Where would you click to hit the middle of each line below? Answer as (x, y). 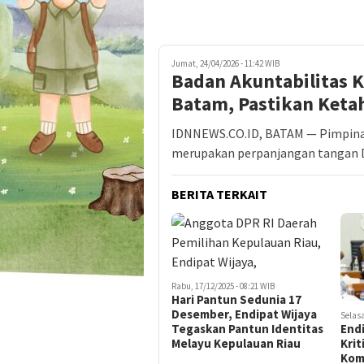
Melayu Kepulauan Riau (236, 344)
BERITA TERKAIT (219, 195)
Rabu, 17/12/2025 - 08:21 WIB (223, 286)
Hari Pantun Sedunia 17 (236, 300)
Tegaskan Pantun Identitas (247, 329)
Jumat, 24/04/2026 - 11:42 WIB (225, 64)
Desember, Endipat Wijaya (244, 314)
